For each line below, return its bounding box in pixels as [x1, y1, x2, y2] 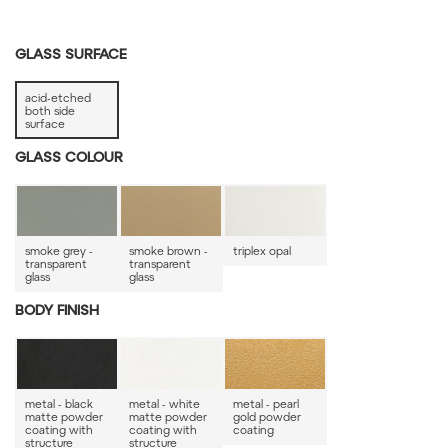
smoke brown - [128, 243, 208, 257]
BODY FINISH [15, 305, 99, 319]
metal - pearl [232, 396, 299, 410]
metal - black [24, 396, 93, 410]
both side [24, 103, 75, 117]
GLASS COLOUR [15, 152, 123, 166]
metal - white [128, 396, 200, 410]
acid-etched [24, 90, 91, 104]
